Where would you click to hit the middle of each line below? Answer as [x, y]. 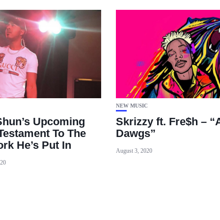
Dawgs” [136, 134]
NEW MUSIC [132, 106]
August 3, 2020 [134, 151]
